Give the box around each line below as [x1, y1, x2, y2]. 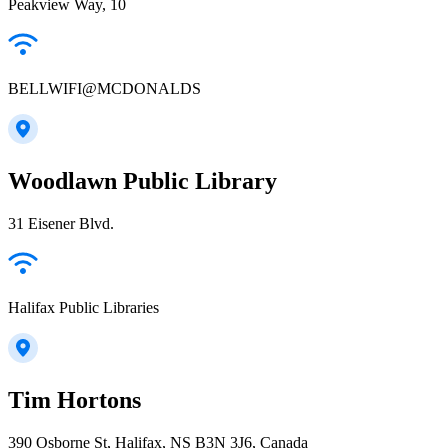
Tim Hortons [8, 387, 141, 414]
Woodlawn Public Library [8, 168, 277, 195]
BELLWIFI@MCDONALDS [8, 80, 201, 98]
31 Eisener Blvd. [8, 215, 114, 233]
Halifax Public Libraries [8, 299, 159, 317]
